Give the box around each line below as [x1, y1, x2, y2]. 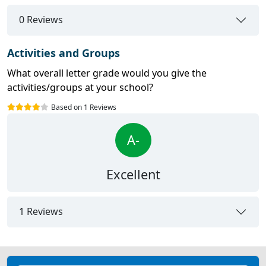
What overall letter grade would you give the [7, 66, 207, 80]
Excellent [106, 165, 160, 183]
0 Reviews [19, 13, 63, 27]
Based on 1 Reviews [51, 102, 116, 112]
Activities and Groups [7, 45, 120, 60]
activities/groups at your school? [7, 80, 153, 94]
